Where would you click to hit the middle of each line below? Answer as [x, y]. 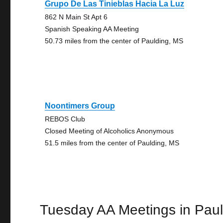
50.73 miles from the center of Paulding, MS [114, 41]
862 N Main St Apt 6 [76, 17]
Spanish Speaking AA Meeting [92, 29]
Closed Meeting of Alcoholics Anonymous [110, 131]
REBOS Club [65, 119]
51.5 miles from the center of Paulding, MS [112, 143]
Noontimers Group [80, 106]
